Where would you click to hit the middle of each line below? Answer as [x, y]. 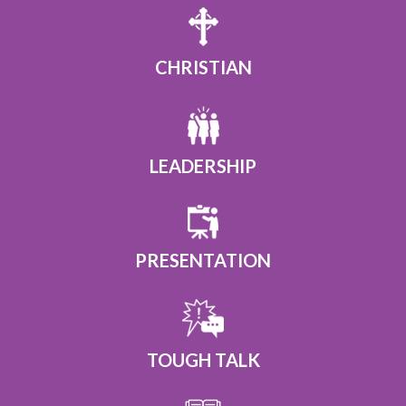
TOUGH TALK [203, 360]
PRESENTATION [203, 261]
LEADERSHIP [203, 166]
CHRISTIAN [203, 68]
